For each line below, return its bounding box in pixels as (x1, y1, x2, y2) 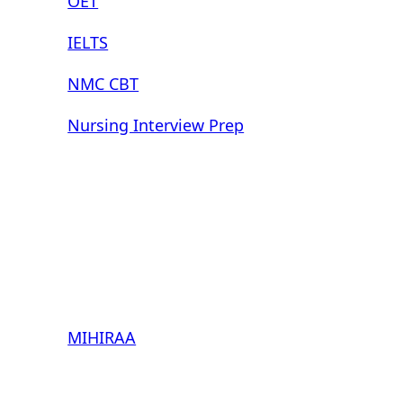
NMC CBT (67, 73, 139, 95)
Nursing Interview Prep (67, 114, 245, 137)
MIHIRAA (67, 327, 137, 349)
